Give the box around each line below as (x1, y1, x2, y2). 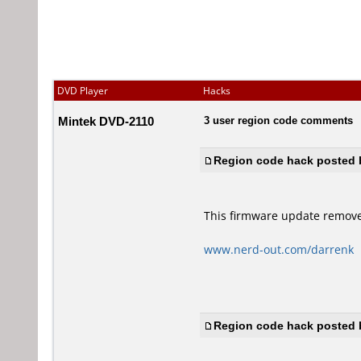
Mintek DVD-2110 (58, 113, 154, 129)
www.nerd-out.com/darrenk (204, 242, 354, 257)
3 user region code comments (204, 113, 353, 127)
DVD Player (57, 84, 108, 98)
